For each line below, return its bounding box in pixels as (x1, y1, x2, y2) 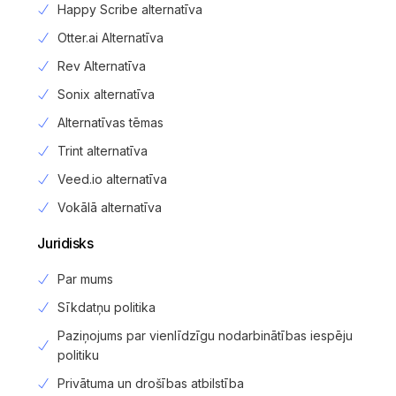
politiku (57, 346, 99, 362)
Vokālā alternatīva (57, 199, 162, 215)
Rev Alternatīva (57, 57, 146, 73)
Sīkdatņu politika (57, 299, 156, 315)
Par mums (57, 270, 113, 286)
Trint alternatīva (57, 142, 148, 158)
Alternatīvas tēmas (57, 114, 164, 130)
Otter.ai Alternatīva (57, 29, 164, 45)
